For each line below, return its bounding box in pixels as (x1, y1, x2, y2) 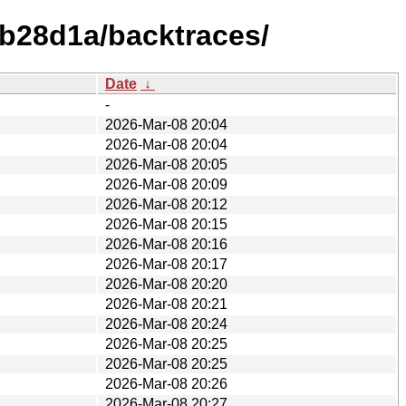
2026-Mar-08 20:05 (105, 156, 227, 172)
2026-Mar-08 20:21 (105, 295, 227, 312)
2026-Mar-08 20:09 (105, 176, 227, 192)
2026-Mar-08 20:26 (105, 375, 227, 391)
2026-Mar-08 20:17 (105, 256, 227, 272)
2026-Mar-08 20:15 (105, 216, 227, 232)
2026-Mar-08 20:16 (105, 236, 227, 252)
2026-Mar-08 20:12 (105, 196, 227, 212)
